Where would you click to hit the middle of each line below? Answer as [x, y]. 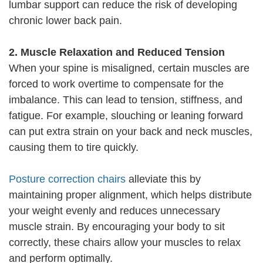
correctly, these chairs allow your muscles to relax [125, 243]
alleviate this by [163, 179]
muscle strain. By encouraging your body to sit [117, 227]
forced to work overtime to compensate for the [116, 84]
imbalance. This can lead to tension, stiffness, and [126, 100]
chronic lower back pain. [65, 21]
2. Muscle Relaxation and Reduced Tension [117, 53]
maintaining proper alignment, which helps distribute [130, 195]
